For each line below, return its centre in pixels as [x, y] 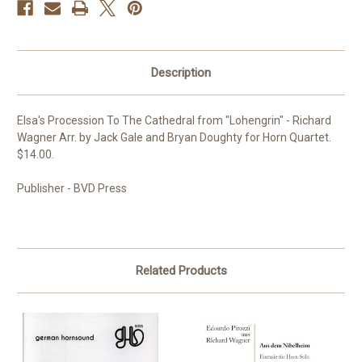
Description [181, 73]
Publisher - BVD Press [72, 189]
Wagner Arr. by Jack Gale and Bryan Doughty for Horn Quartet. [174, 138]
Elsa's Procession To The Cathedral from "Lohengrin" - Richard [174, 121]
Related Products [181, 271]
